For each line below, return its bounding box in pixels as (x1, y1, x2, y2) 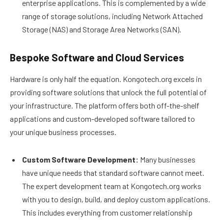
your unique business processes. (10, 127, 116, 137)
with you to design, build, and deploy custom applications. (22, 194, 210, 204)
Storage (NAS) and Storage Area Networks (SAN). (22, 24, 181, 34)
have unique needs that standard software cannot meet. (22, 167, 204, 177)
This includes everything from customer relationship (22, 207, 192, 217)
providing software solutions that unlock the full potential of (10, 87, 207, 97)
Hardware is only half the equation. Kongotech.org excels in (10, 74, 202, 83)
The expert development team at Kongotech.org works (22, 181, 201, 191)
